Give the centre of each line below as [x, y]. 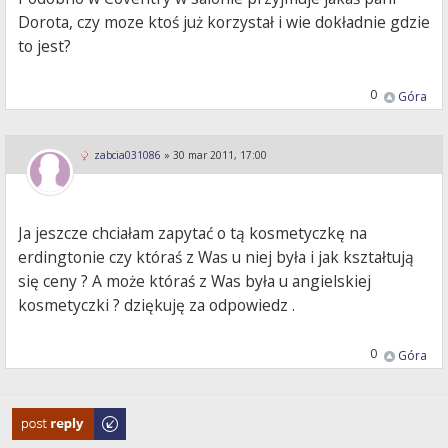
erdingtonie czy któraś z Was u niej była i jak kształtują [216, 257]
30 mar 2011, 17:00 [220, 155]
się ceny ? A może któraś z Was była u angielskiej [195, 281]
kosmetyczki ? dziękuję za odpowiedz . [157, 305]
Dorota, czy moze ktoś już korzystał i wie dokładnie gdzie [224, 22]
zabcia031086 [127, 155]
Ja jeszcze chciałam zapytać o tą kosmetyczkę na [193, 233]
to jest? [45, 46]
